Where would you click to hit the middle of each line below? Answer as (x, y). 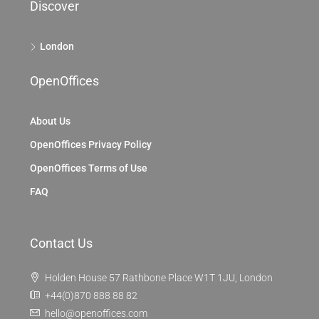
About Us (50, 121)
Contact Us (61, 244)
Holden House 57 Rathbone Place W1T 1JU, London (159, 278)
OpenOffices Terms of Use (89, 168)
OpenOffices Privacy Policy (91, 145)
